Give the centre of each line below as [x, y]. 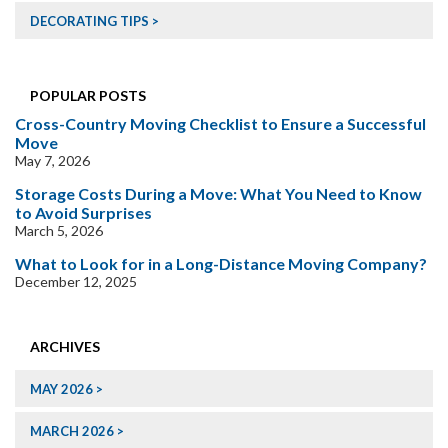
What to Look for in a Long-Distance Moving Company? [221, 264]
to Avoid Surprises [83, 213]
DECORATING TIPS [89, 21]
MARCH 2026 [72, 431]
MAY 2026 [61, 389]
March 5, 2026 [59, 231]
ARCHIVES [65, 347]
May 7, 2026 [52, 161]
